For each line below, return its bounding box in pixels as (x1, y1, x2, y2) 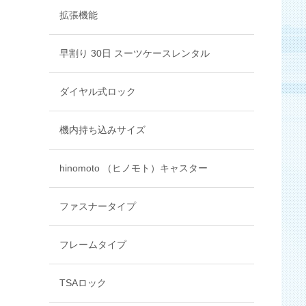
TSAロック (59, 277, 107, 288)
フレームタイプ (59, 239, 126, 250)
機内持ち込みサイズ (59, 124, 145, 135)
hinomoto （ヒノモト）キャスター (59, 163, 208, 173)
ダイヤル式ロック (59, 86, 136, 97)
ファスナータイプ (59, 201, 136, 212)
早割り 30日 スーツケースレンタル (59, 48, 210, 59)
